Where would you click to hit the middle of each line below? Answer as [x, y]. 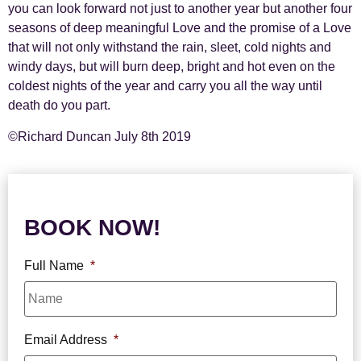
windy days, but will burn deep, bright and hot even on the [172, 67]
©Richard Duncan [60, 136]
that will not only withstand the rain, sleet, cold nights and [170, 48]
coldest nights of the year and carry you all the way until [165, 86]
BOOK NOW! [92, 227]
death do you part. [59, 106]
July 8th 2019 [151, 136]
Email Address [66, 339]
